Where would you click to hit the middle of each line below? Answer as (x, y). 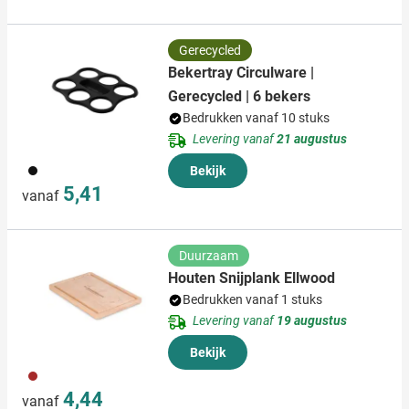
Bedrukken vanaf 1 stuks (252, 300)
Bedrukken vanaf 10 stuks (256, 118)
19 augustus (312, 321)
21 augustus (312, 139)
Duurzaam (209, 256)
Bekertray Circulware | (241, 73)
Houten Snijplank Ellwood (252, 278)
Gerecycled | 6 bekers (239, 97)
